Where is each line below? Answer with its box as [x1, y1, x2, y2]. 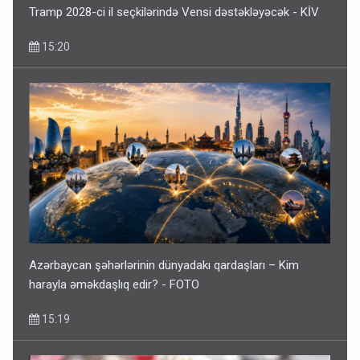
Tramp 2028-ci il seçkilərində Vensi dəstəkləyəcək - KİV [29, 4, 320, 19]
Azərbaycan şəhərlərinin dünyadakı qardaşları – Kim [29, 257, 300, 272]
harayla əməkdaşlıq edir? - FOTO [29, 276, 200, 292]
